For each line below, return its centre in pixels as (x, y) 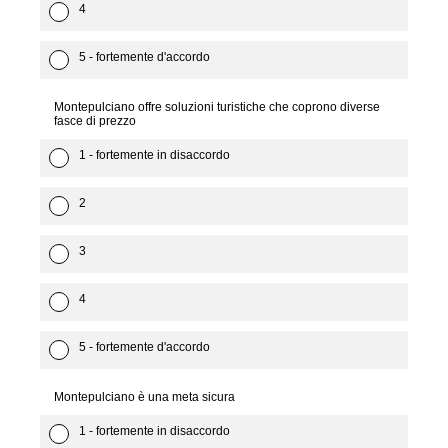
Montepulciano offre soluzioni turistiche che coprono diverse (217, 107)
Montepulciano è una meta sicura (144, 397)
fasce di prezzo (95, 121)
